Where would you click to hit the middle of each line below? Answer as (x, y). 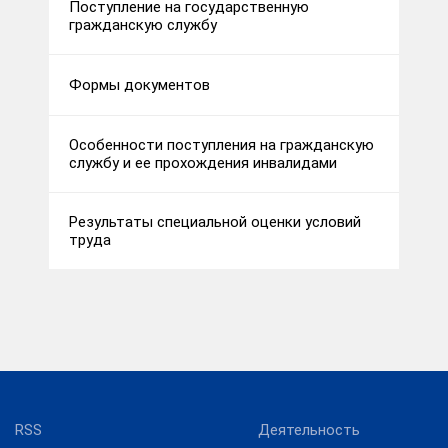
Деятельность (309, 430)
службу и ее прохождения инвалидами (203, 163)
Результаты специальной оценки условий (215, 222)
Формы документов (139, 85)
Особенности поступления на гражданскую (221, 145)
